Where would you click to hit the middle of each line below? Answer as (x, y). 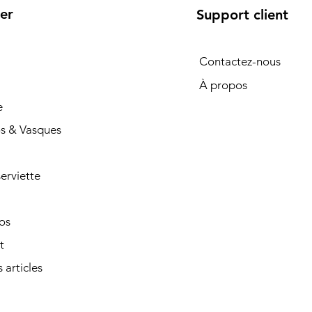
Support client (242, 15)
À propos (223, 85)
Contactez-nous (240, 61)
